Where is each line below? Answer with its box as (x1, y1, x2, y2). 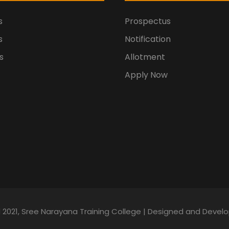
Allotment (125, 51, 165, 63)
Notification (125, 33, 171, 45)
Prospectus (125, 15, 171, 28)
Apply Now (125, 69, 168, 81)
